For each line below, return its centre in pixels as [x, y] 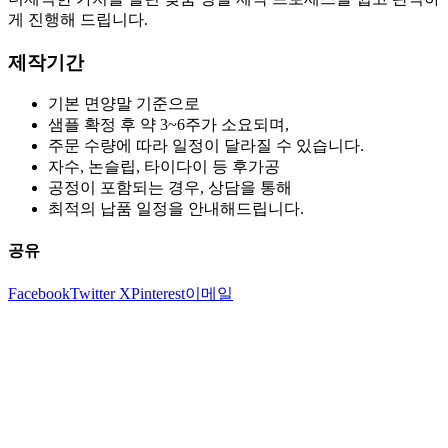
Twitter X [100, 293]
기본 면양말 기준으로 [124, 104]
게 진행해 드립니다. [78, 19]
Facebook [39, 293]
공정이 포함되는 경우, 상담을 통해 [170, 188]
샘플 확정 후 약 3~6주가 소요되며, [168, 125]
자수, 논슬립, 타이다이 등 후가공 [164, 167]
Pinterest [158, 293]
